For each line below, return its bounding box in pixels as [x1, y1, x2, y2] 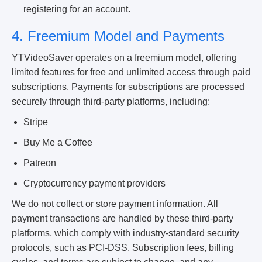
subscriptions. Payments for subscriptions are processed [12, 82, 244, 92]
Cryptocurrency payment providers [23, 178, 166, 188]
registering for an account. [23, 4, 130, 14]
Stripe [23, 117, 48, 127]
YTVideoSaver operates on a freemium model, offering [12, 53, 237, 63]
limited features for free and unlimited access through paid [12, 67, 250, 77]
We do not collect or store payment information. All [12, 199, 218, 209]
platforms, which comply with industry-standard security [12, 228, 239, 238]
